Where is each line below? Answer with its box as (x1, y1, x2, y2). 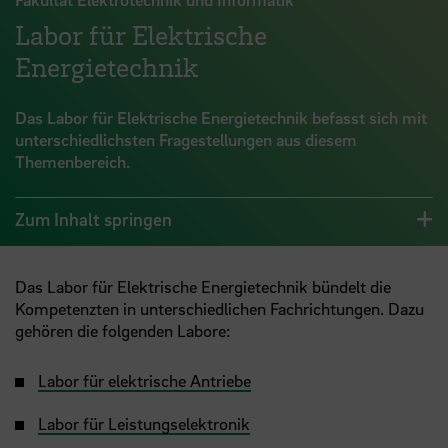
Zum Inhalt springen (15, 208, 172, 231)
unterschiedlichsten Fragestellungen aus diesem (15, 129, 357, 151)
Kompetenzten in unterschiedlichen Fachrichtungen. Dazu (15, 298, 424, 320)
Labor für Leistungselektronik (38, 413, 250, 435)
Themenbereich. (15, 151, 130, 173)
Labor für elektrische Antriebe (38, 370, 251, 392)
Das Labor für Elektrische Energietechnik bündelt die (15, 276, 391, 298)
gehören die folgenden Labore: (15, 320, 230, 342)
